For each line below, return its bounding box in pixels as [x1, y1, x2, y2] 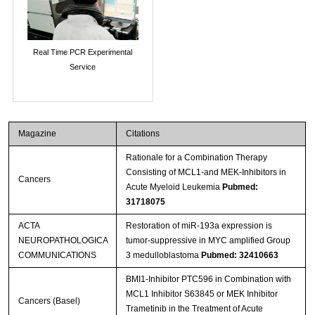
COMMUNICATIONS [18, 250, 96, 260]
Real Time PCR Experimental [33, 48, 133, 57]
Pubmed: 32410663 [200, 250, 278, 260]
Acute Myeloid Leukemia [125, 181, 222, 192]
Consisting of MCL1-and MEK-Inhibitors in [125, 167, 286, 177]
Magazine [18, 128, 56, 139]
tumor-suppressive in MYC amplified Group [125, 235, 290, 245]
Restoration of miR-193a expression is [125, 220, 272, 231]
